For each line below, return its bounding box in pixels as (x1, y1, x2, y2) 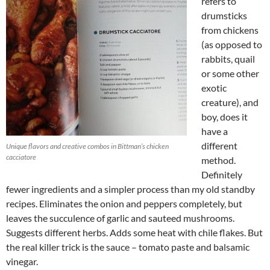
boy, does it (201, 110, 248, 122)
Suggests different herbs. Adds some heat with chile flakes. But (6, 226, 263, 238)
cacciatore (6, 152, 36, 162)
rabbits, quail (201, 52, 255, 64)
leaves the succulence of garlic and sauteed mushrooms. (6, 212, 234, 224)
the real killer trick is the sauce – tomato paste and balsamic (6, 240, 250, 253)
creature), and (201, 96, 259, 108)
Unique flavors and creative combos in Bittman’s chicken (6, 141, 169, 151)
